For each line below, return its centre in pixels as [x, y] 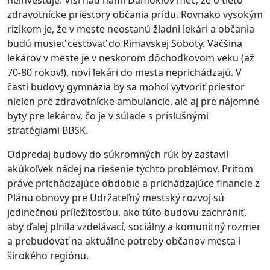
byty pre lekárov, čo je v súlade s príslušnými [108, 116]
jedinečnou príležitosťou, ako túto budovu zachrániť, [127, 212]
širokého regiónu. [64, 256]
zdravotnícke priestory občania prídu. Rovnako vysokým [135, 15]
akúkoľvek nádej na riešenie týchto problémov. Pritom [130, 169]
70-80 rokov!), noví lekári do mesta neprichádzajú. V [124, 73]
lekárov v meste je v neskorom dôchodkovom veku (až [131, 58]
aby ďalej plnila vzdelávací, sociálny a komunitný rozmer [134, 227]
